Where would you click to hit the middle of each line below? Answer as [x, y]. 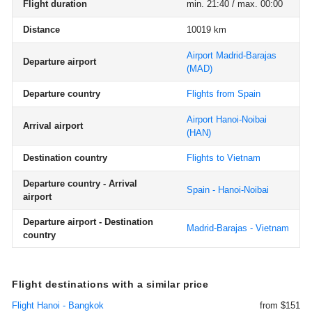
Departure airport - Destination [88, 222]
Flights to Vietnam [224, 158]
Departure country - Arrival [80, 184]
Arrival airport [53, 126]
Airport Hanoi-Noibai [227, 119]
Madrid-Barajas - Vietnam [238, 228]
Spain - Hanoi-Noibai [228, 190]
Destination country [65, 158]
